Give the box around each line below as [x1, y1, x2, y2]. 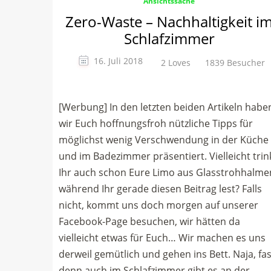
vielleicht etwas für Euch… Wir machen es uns [59, 231, 266, 244]
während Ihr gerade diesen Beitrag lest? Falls [59, 182, 262, 195]
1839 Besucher [204, 56, 265, 68]
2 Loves [160, 56, 191, 68]
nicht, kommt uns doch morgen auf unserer [59, 198, 258, 212]
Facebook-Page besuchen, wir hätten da [59, 215, 240, 228]
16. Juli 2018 [93, 55, 143, 67]
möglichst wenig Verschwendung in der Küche [59, 133, 269, 146]
